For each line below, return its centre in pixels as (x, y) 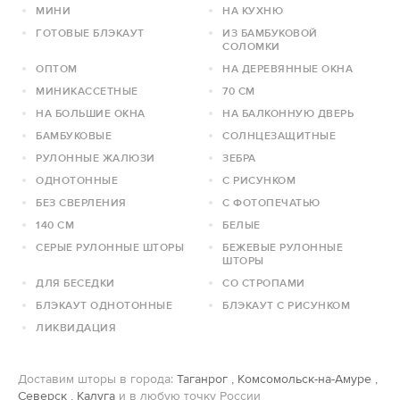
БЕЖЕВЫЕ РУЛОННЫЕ (283, 248)
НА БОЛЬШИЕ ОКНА (91, 114)
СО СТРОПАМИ (264, 283)
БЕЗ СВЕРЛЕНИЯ (81, 203)
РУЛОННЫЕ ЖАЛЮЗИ (96, 158)
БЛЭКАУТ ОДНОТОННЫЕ (104, 306)
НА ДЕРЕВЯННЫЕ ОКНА (287, 69)
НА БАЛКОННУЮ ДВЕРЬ (288, 114)
